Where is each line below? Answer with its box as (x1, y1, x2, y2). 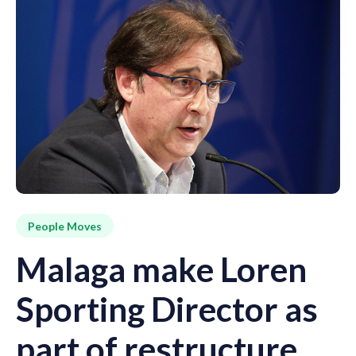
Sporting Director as (16, 289, 318, 330)
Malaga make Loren (16, 250, 307, 290)
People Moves (28, 219, 102, 233)
